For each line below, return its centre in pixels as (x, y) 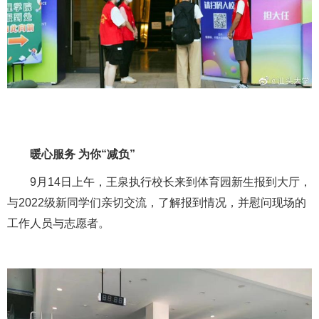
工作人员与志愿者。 (58, 223)
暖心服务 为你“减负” (83, 154)
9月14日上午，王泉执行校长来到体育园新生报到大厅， (159, 182)
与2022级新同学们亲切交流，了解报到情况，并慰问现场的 (157, 202)
